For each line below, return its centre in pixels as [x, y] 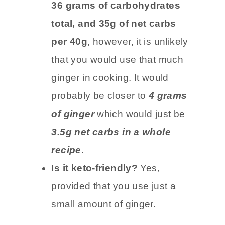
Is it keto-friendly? [96, 202]
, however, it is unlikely [138, 75]
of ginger [74, 148]
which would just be [141, 148]
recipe [66, 184]
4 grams [168, 130]
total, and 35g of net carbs [114, 57]
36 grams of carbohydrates [116, 39]
